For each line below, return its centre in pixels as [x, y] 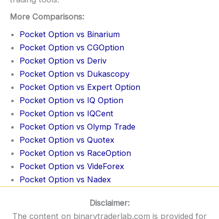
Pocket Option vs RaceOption [75, 153]
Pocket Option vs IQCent [66, 113]
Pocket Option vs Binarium [70, 34]
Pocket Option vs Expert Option [80, 87]
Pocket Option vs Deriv [63, 60]
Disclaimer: [109, 203]
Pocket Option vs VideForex [72, 166]
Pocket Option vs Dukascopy [75, 74]
